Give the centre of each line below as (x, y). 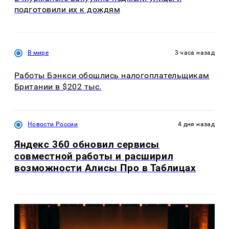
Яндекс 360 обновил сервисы (87, 144)
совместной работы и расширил (94, 156)
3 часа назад (194, 53)
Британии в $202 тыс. (58, 87)
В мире (38, 53)
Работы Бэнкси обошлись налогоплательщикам (112, 76)
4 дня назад (196, 124)
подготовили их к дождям (67, 9)
